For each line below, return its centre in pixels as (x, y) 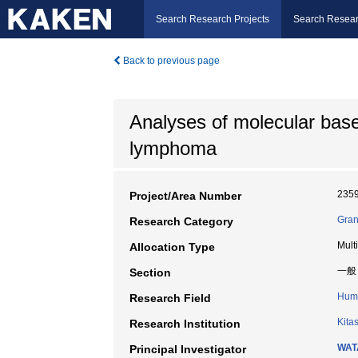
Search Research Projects (213, 19)
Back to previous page (170, 61)
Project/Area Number (185, 196)
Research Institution (185, 324)
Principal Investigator (188, 349)
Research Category (181, 221)
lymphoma (173, 148)
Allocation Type (172, 247)
